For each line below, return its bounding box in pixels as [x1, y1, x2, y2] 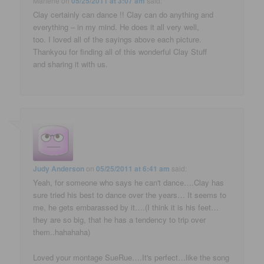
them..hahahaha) [33, 226, 91, 238]
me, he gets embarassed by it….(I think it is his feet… [33, 202, 219, 213]
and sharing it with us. [33, 58, 108, 70]
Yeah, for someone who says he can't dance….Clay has [33, 177, 225, 189]
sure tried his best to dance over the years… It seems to [33, 189, 227, 201]
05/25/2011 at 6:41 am [96, 163, 170, 174]
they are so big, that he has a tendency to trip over [33, 214, 206, 226]
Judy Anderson [33, 163, 85, 174]
